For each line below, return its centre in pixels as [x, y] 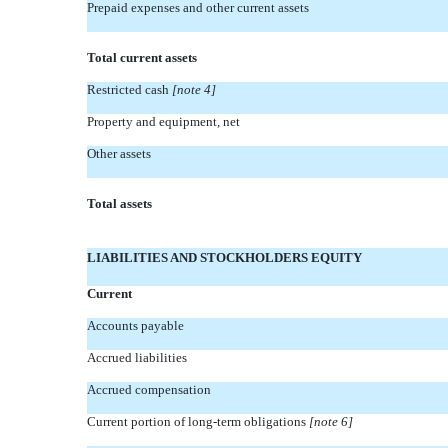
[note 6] [331, 421]
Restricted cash [129, 89]
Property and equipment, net [163, 121]
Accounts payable [135, 325]
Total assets [119, 203]
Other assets [119, 153]
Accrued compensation [149, 389]
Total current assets [142, 57]
